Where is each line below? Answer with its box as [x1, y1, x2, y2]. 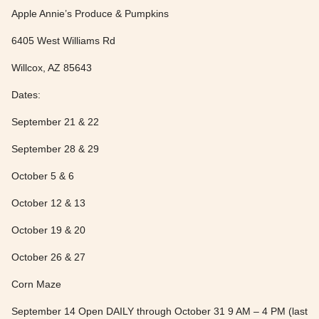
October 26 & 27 [11, 251, 85, 263]
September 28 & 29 [11, 142, 99, 155]
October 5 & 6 [11, 169, 74, 182]
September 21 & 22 [11, 115, 99, 127]
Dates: [11, 88, 41, 100]
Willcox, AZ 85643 [11, 61, 92, 73]
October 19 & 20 [11, 224, 85, 236]
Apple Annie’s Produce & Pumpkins [11, 7, 169, 19]
